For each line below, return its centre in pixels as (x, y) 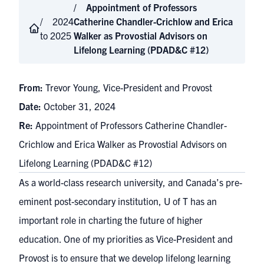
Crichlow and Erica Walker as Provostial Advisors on (123, 144)
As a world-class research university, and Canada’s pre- (131, 182)
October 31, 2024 (80, 106)
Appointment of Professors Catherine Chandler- (131, 125)
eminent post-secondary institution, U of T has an (118, 201)
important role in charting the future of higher (111, 220)
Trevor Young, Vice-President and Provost (129, 87)
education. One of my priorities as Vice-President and (126, 239)
